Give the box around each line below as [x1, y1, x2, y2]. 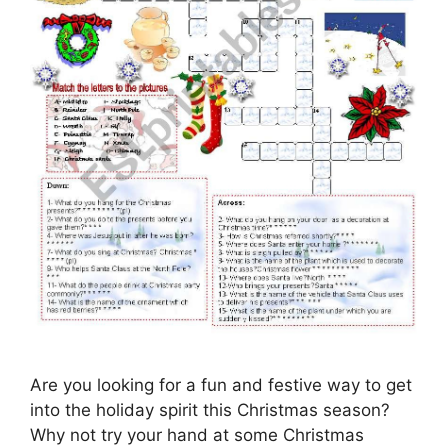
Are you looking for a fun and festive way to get [30, 375, 412, 396]
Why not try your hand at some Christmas [30, 425, 364, 446]
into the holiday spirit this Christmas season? [30, 400, 390, 421]
